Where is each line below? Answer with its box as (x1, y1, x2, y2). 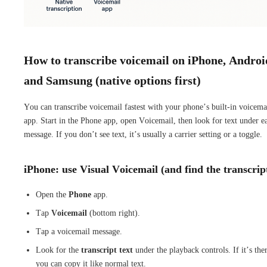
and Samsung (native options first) (24, 73, 201, 87)
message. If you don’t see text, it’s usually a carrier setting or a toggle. (24, 129, 262, 139)
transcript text (81, 245, 133, 254)
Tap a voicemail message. (36, 226, 122, 236)
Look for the (36, 245, 81, 254)
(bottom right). (87, 208, 140, 218)
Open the (36, 190, 69, 199)
